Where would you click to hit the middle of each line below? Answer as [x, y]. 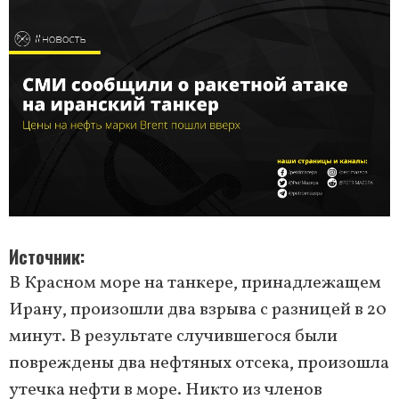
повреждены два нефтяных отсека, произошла [199, 364]
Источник [45, 257]
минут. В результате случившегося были [173, 337]
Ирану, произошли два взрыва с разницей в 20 [198, 310]
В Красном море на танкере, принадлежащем [195, 284]
